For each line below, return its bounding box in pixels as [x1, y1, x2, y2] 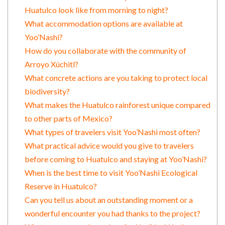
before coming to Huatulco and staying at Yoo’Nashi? [24, 154, 207, 164]
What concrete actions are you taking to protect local [24, 73, 207, 83]
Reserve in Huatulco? [24, 181, 97, 191]
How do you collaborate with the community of [24, 46, 186, 56]
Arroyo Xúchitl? [24, 59, 78, 69]
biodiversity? [24, 86, 70, 96]
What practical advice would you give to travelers [24, 141, 194, 151]
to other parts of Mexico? [24, 114, 113, 124]
